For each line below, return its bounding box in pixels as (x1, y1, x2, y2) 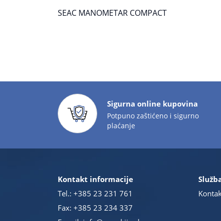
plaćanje (107, 120, 135, 130)
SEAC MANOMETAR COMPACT (58, 7, 167, 18)
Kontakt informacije (58, 174, 133, 184)
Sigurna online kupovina (107, 98, 198, 109)
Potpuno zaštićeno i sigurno (107, 110, 199, 120)
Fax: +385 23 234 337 (58, 202, 133, 213)
